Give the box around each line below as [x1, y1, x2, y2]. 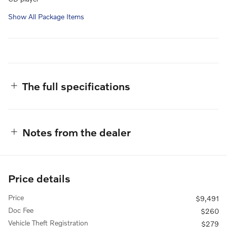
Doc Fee [8, 206, 33, 214]
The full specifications [22, 80, 130, 92]
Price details [8, 172, 70, 184]
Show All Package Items [8, 12, 84, 21]
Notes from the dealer [22, 126, 131, 138]
